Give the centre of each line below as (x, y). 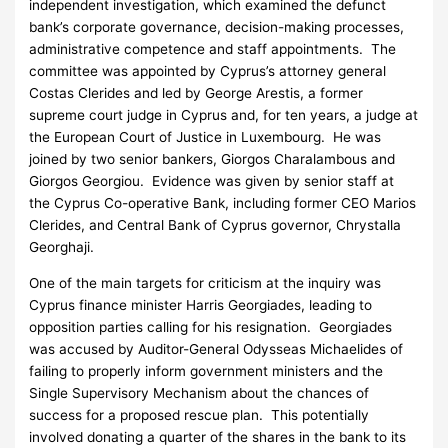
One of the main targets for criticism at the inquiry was (205, 282)
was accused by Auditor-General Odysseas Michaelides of (216, 348)
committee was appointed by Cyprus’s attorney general (208, 71)
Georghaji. (62, 247)
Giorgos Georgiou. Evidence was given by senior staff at (212, 181)
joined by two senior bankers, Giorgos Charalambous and (212, 159)
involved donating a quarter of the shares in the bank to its (218, 436)
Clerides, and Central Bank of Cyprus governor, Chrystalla (215, 225)
